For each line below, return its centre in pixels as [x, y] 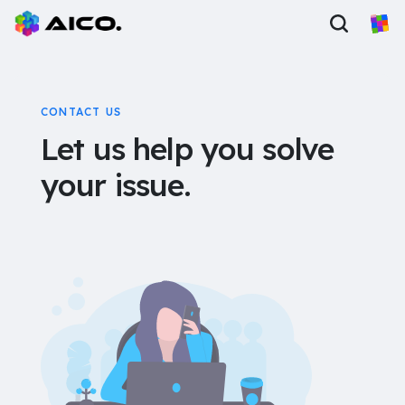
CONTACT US [81, 112]
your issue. [115, 185]
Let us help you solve [188, 149]
